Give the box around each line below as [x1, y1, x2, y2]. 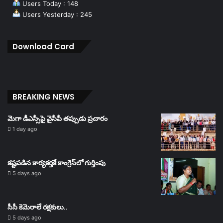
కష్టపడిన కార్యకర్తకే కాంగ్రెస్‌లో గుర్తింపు [7, 157, 106, 168]
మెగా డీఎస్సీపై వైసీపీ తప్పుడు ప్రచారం [7, 113, 108, 123]
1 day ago [12, 125, 37, 132]
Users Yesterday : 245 [20, 10, 92, 18]
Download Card [12, 41, 74, 52]
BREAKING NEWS [12, 91, 75, 102]
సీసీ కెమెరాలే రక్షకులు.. [7, 202, 68, 212]
